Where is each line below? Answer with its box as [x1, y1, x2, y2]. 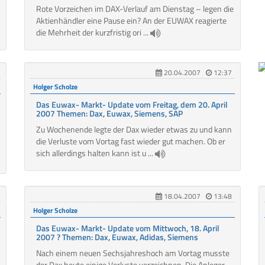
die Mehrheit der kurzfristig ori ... [35, 26, 150, 39]
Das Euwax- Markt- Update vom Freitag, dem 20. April [35, 98, 228, 111]
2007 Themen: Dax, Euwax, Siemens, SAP [35, 107, 183, 120]
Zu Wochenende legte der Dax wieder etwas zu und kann [35, 123, 232, 136]
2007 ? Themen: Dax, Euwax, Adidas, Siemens [35, 231, 198, 244]
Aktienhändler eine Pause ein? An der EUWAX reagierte [35, 14, 227, 27]
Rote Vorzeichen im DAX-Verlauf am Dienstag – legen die [35, 2, 234, 15]
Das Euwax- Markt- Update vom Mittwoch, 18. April [35, 222, 219, 235]
